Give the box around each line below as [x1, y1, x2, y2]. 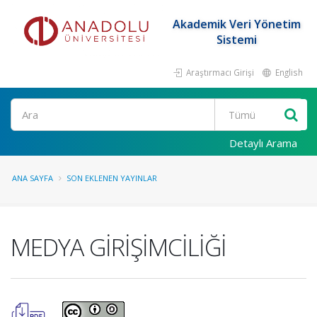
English [273, 67, 303, 78]
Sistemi [216, 32, 257, 47]
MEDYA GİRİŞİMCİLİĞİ [11, 231, 226, 263]
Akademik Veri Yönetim [172, 16, 301, 32]
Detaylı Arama [229, 136, 297, 150]
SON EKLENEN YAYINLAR [67, 173, 157, 183]
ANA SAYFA [12, 173, 53, 183]
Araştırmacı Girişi [184, 67, 254, 78]
